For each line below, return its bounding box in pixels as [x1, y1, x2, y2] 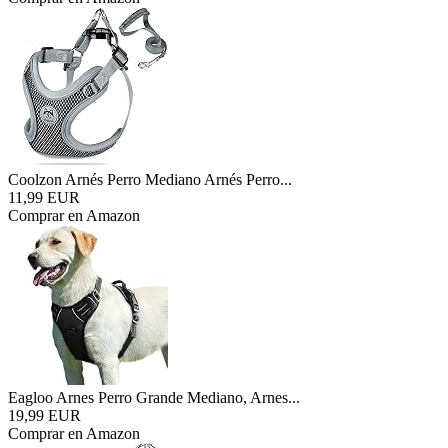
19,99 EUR [8, 407, 81, 424]
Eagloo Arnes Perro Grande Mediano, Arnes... [8, 389, 300, 406]
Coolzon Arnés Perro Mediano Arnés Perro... [8, 171, 292, 188]
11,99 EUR [8, 189, 80, 206]
